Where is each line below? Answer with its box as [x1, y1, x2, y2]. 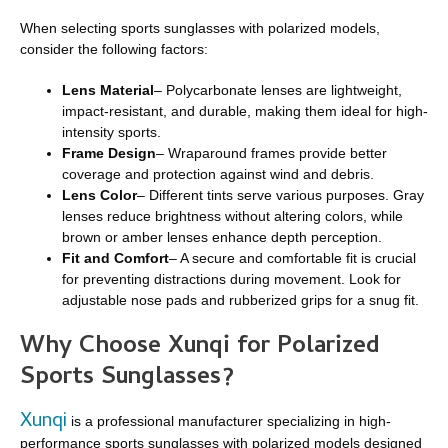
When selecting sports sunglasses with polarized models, [20, 20, 380, 36]
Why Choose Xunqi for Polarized [20, 328, 380, 367]
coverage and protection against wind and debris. [62, 166, 374, 182]
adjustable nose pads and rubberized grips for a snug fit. [62, 292, 419, 308]
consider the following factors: [20, 41, 208, 57]
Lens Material [62, 82, 154, 98]
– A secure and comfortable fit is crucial [169, 250, 416, 266]
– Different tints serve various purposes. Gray [137, 187, 424, 203]
